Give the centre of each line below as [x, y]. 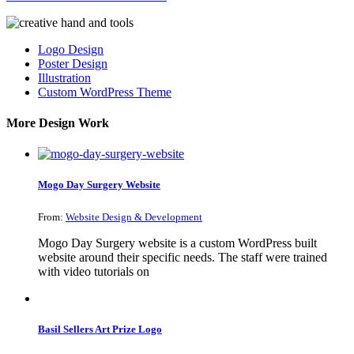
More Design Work [58, 123]
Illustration [64, 77]
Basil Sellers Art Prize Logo [100, 329]
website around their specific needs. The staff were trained [183, 257]
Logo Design [71, 49]
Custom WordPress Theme [105, 92]
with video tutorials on [94, 271]
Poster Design [73, 63]
